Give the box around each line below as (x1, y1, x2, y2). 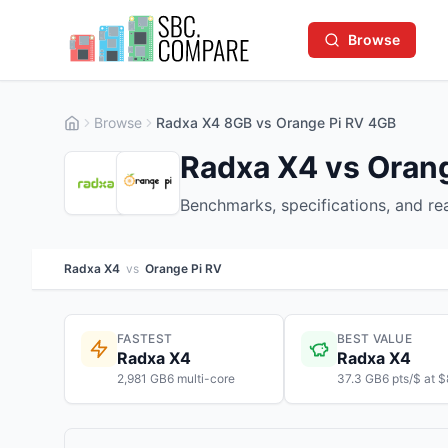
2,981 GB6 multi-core (117, 371, 235, 386)
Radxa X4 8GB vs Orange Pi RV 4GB (156, 114, 396, 131)
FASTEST (117, 331, 173, 346)
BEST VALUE (337, 331, 412, 346)
